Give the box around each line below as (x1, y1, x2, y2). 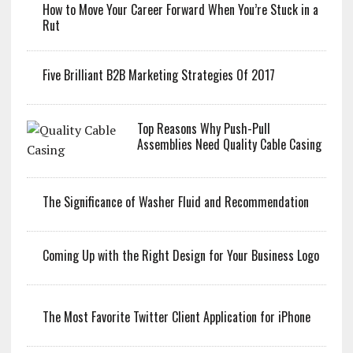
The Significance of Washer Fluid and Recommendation (42, 191, 309, 211)
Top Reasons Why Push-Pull (136, 118, 270, 138)
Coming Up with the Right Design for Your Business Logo (42, 245, 319, 265)
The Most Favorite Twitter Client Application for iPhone (42, 307, 310, 326)
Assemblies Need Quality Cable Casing (136, 134, 321, 154)
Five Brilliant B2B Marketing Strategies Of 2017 (42, 65, 275, 84)
